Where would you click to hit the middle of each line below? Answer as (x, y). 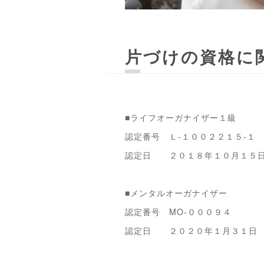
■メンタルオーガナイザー (176, 193)
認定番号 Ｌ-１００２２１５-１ (190, 136)
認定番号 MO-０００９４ (178, 212)
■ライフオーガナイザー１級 (181, 117)
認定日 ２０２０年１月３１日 (191, 230)
